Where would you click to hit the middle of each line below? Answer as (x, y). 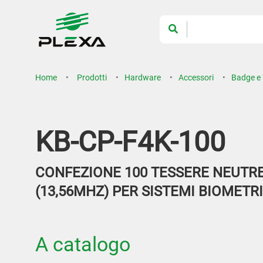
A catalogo (83, 244)
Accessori (196, 77)
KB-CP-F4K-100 (130, 142)
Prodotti (92, 77)
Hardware (143, 77)
